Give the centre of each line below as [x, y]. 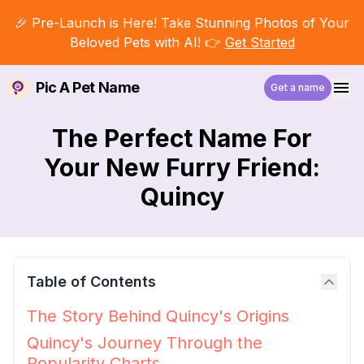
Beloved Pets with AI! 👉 [145, 42]
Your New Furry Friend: [182, 167]
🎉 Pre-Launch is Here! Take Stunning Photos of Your [182, 23]
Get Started [260, 42]
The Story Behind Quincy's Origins [158, 316]
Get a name [298, 87]
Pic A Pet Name [88, 87]
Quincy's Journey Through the [145, 343]
